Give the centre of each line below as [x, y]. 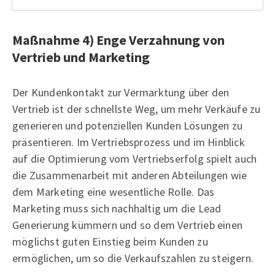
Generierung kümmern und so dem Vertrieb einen [128, 225]
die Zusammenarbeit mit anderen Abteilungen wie [130, 175]
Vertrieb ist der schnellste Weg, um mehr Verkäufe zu [137, 109]
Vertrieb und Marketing [81, 57]
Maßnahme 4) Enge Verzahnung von [118, 40]
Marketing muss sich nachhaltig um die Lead [117, 208]
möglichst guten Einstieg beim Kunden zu [110, 241]
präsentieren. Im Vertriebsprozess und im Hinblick [129, 142]
